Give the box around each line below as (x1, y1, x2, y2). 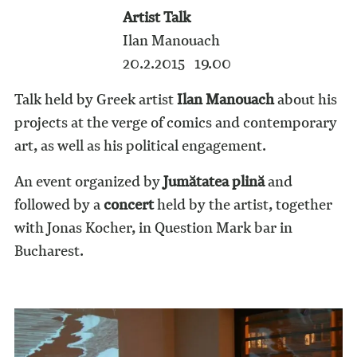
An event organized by (14, 171, 163, 192)
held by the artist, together (153, 194, 332, 215)
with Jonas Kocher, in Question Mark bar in (14, 217, 292, 238)
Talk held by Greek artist (14, 88, 177, 110)
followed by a (14, 194, 104, 215)
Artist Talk (123, 6, 190, 28)
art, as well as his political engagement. (14, 135, 266, 156)
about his (273, 88, 337, 110)
